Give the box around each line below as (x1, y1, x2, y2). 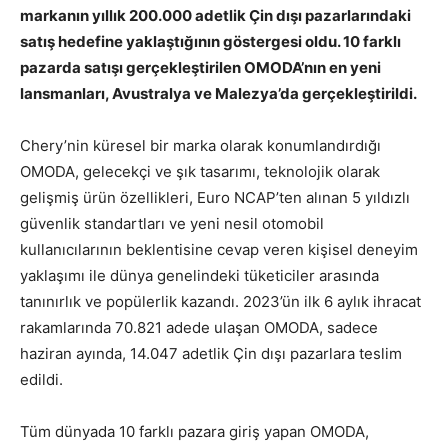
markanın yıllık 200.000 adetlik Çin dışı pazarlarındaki (20, 6, 411, 26)
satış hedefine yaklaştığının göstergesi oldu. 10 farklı (20, 32, 401, 52)
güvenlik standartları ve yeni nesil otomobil (20, 214, 324, 234)
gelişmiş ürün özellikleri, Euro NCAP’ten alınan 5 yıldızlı (20, 188, 410, 208)
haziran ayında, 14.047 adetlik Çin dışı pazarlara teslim (20, 344, 402, 364)
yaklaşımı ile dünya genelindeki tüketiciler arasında (20, 266, 379, 286)
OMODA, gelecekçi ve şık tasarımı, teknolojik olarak (20, 162, 380, 182)
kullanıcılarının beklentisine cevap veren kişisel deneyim (20, 240, 418, 260)
